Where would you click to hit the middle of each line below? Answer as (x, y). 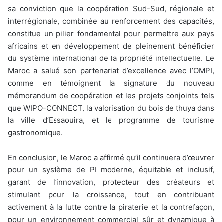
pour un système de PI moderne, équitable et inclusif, (111, 170)
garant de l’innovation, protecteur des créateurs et (111, 182)
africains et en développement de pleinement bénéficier (111, 46)
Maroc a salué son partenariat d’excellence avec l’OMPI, (111, 71)
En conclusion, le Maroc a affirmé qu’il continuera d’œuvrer (111, 158)
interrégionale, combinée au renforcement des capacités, (111, 21)
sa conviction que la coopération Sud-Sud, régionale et (111, 9)
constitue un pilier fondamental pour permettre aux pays (111, 34)
